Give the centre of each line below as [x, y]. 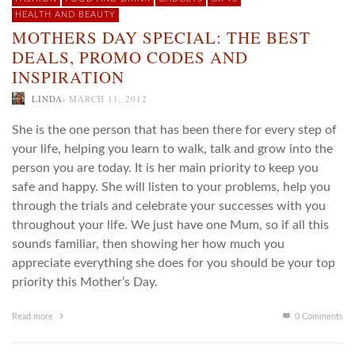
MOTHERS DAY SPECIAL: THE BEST [161, 37]
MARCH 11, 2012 [108, 98]
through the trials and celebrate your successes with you [169, 206]
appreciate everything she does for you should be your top [174, 263]
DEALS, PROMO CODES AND [130, 57]
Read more [34, 317]
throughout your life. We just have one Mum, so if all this [170, 225]
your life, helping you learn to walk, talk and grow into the [172, 149]
